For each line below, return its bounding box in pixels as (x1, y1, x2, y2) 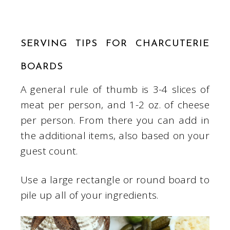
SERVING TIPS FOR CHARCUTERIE (21, 39, 209, 49)
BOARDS (21, 62, 63, 72)
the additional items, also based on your (21, 129, 209, 143)
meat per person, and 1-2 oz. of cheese (21, 98, 209, 112)
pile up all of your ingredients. (21, 188, 159, 202)
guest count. (21, 144, 78, 158)
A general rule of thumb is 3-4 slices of (21, 83, 209, 97)
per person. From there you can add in (21, 113, 209, 127)
